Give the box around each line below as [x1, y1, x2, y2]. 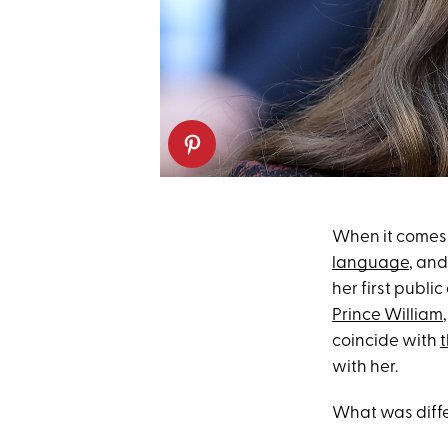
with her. [332, 359, 398, 376]
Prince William [332, 307, 443, 324]
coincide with [332, 333, 440, 350]
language [332, 255, 409, 272]
